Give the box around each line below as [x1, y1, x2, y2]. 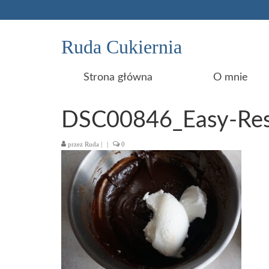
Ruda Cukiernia [61, 36, 182, 58]
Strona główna [83, 72, 153, 83]
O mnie [213, 72, 249, 83]
